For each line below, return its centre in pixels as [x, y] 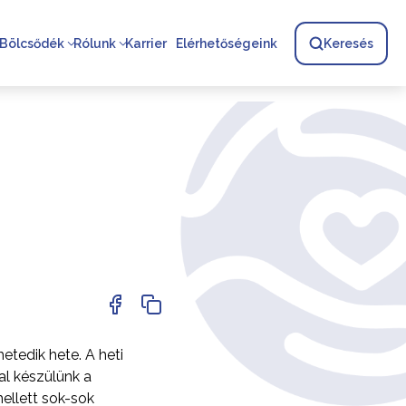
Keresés [348, 43]
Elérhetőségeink [227, 43]
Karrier [146, 43]
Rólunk [95, 43]
